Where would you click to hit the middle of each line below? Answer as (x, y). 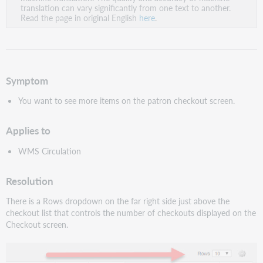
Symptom (27, 80)
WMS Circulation (49, 151)
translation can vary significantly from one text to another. (126, 7)
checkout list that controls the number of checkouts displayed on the (131, 212)
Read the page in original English (80, 17)
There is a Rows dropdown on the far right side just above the (118, 200)
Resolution (30, 181)
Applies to (28, 131)
